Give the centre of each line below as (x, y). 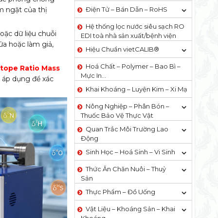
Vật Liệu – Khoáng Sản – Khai (130, 209)
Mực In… (93, 75)
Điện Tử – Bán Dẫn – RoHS (126, 9)
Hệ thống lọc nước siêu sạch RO (135, 26)
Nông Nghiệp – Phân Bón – (127, 106)
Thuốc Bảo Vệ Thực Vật (117, 115)
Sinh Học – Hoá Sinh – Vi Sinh (130, 152)
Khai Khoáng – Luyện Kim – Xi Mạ (136, 89)
